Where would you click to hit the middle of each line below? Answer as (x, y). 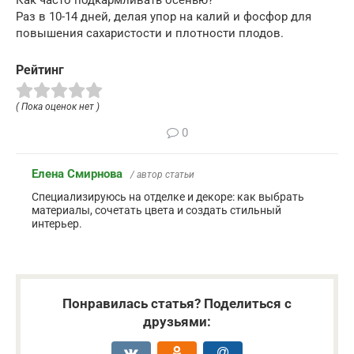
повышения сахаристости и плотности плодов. (150, 33)
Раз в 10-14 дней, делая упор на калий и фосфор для (164, 16)
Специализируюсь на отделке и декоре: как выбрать (168, 197)
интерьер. (57, 224)
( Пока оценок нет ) (58, 107)
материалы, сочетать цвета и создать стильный (156, 211)
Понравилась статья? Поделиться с (177, 304)
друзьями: (177, 322)
